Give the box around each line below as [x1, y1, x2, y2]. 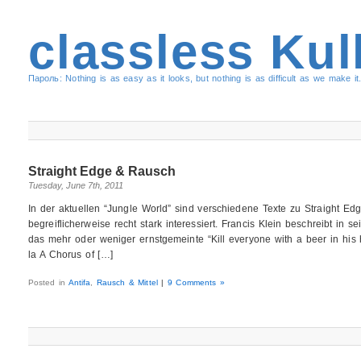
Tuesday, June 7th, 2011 [27, 180, 123, 190]
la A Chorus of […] [27, 248, 113, 260]
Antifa [68, 277, 91, 287]
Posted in [27, 277, 68, 287]
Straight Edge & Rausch [27, 164, 176, 178]
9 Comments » [167, 277, 225, 287]
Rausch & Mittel [96, 277, 158, 287]
